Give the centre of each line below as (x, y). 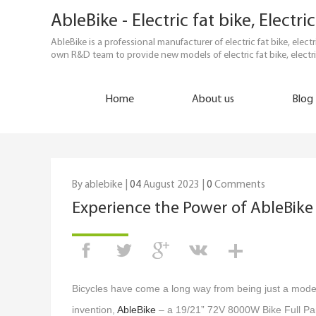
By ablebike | (101, 185)
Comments (239, 185)
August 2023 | (174, 185)
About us (213, 99)
